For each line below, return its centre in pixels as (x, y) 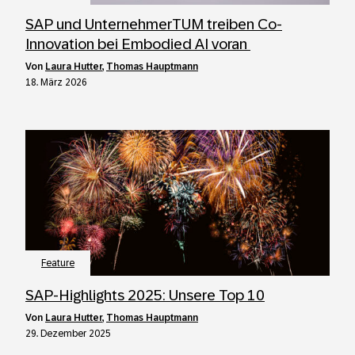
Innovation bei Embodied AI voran (138, 44)
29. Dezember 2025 (68, 334)
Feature (58, 263)
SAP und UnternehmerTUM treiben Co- (154, 24)
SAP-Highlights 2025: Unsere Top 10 (145, 295)
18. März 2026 (56, 82)
